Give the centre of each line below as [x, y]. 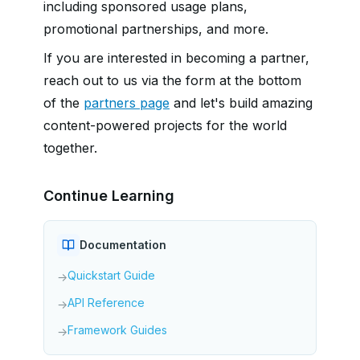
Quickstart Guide [111, 275]
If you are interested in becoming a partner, [176, 58]
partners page [127, 103]
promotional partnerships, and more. [156, 29]
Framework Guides [117, 330]
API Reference [106, 303]
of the [63, 103]
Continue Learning [109, 196]
